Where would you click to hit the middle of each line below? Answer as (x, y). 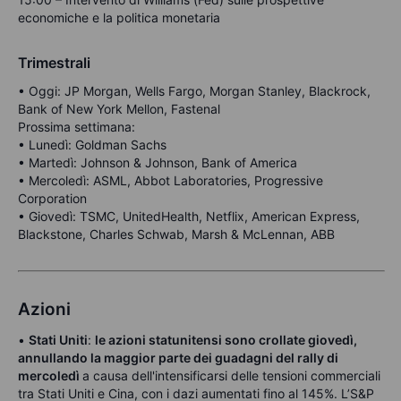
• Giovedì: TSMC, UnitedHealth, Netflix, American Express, (189, 217)
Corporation (52, 199)
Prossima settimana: (77, 127)
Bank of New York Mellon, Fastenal (119, 109)
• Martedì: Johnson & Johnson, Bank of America (158, 163)
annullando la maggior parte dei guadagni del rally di (178, 358)
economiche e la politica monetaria (119, 18)
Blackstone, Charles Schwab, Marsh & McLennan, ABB (176, 235)
